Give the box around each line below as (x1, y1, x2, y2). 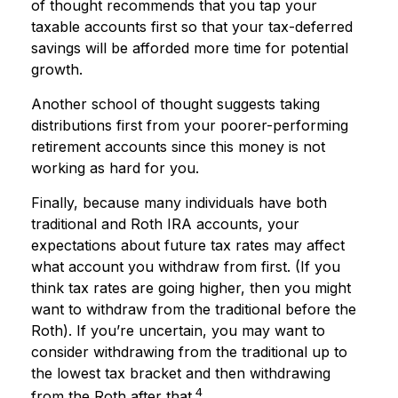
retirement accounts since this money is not (31, 137, 325, 155)
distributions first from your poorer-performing (31, 115, 348, 134)
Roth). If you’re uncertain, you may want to (31, 321, 325, 339)
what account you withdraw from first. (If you (31, 257, 340, 275)
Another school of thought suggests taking (31, 94, 320, 113)
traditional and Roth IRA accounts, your (31, 214, 299, 233)
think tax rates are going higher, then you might (31, 278, 351, 297)
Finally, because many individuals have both (31, 193, 327, 211)
